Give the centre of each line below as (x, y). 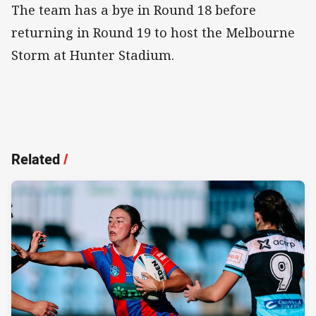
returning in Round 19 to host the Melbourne (153, 33)
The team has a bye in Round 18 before (134, 10)
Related (36, 159)
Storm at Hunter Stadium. (93, 55)
